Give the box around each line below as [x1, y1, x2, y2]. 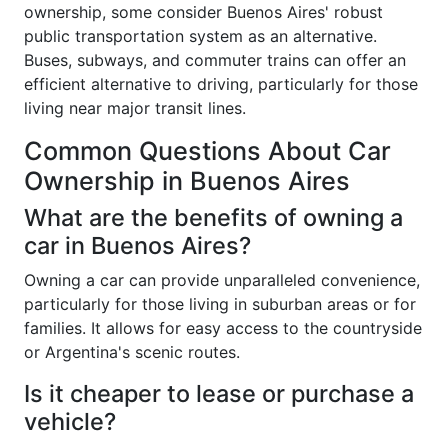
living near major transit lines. [24, 97, 246, 118]
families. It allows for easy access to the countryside [24, 317, 422, 338]
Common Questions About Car [24, 135, 391, 166]
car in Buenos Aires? [24, 230, 251, 260]
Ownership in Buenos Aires [24, 165, 350, 196]
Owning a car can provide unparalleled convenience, [24, 269, 420, 290]
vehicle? [24, 406, 116, 436]
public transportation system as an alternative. [24, 25, 377, 46]
